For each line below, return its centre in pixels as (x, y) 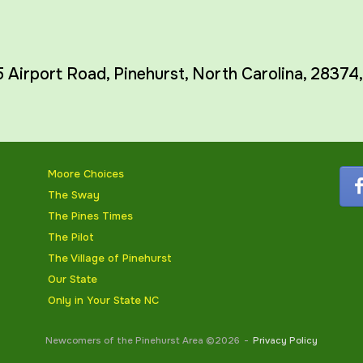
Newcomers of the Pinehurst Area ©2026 (143, 341)
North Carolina (248, 74)
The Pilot (70, 237)
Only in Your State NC (103, 300)
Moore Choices (85, 174)
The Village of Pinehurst (109, 258)
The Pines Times (90, 216)
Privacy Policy (285, 341)
